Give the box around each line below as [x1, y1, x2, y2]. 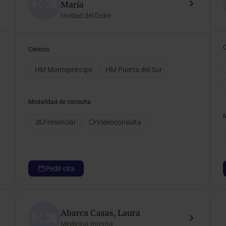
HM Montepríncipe [34, 66, 92, 74]
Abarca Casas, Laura [60, 207, 140, 218]
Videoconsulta [96, 118, 141, 126]
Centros [28, 46, 49, 53]
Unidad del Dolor [60, 12, 111, 20]
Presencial [42, 118, 75, 126]
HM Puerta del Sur [105, 66, 162, 74]
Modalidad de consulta [28, 98, 91, 105]
